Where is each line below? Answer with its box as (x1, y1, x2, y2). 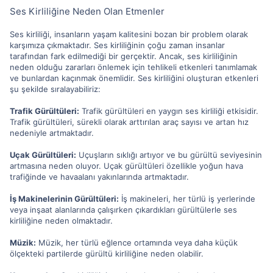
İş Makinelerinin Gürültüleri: (10, 193, 119, 204)
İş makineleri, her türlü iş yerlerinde (119, 193, 255, 204)
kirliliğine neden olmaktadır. (10, 215, 113, 225)
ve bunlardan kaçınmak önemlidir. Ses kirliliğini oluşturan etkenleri (10, 73, 258, 83)
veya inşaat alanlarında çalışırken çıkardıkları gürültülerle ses (10, 204, 237, 214)
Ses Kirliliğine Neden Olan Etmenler (10, 5, 165, 17)
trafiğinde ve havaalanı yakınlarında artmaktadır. (10, 171, 189, 182)
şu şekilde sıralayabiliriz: (10, 83, 101, 94)
